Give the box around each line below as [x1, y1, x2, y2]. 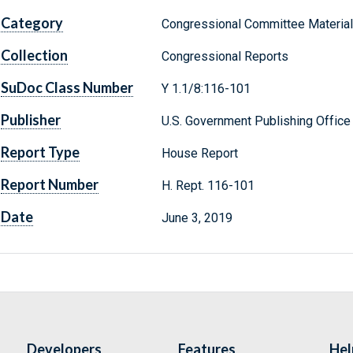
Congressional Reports [161, 49, 288, 65]
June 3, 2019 [161, 210, 232, 226]
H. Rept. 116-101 [161, 178, 258, 194]
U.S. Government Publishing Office [161, 113, 351, 129]
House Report [161, 146, 238, 162]
